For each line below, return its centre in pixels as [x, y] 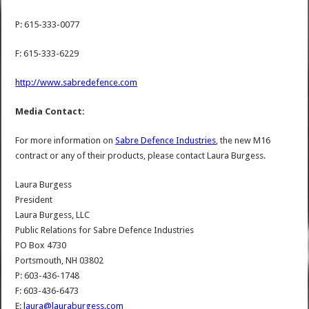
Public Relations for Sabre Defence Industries [105, 230]
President [34, 200]
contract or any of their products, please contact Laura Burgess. [141, 156]
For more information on [66, 141]
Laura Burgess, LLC [53, 215]
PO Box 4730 [41, 246]
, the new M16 [243, 141]
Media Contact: [50, 112]
